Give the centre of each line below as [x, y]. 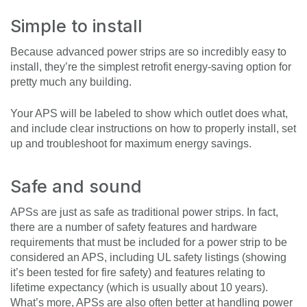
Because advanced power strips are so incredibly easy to [148, 52]
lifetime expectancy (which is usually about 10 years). [139, 288]
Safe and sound [76, 187]
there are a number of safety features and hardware [134, 228]
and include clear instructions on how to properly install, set [153, 129]
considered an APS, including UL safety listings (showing [148, 258]
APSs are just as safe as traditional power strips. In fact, [144, 212]
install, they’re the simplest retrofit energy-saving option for [151, 67]
